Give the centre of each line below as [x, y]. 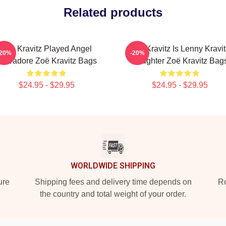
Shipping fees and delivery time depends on [113, 182]
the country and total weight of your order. [113, 194]
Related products [113, 12]
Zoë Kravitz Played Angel [46, 49]
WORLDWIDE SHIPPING [113, 166]
